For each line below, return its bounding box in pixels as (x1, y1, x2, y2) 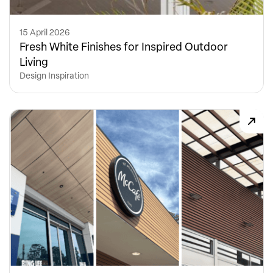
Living (19, 53, 48, 69)
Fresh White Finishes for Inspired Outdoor (19, 38, 228, 54)
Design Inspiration (19, 69, 89, 81)
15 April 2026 (19, 26, 70, 38)
